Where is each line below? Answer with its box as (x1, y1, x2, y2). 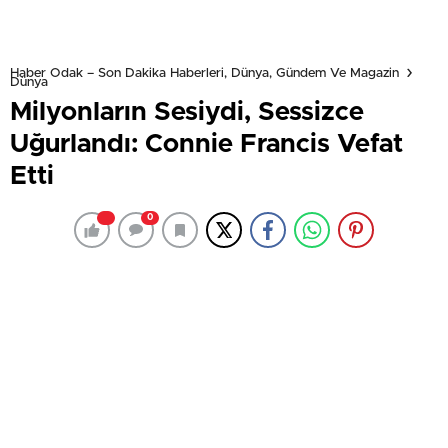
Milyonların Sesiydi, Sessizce (10, 99, 364, 125)
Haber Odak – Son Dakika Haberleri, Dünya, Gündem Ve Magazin (10, 66, 399, 80)
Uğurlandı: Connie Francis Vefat (10, 131, 403, 157)
